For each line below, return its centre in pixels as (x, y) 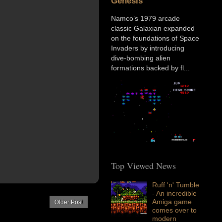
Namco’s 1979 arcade (145, 19)
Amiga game (172, 202)
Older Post (69, 202)
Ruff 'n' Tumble (175, 185)
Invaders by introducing (148, 48)
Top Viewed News (143, 166)
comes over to (174, 210)
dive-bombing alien (141, 58)
